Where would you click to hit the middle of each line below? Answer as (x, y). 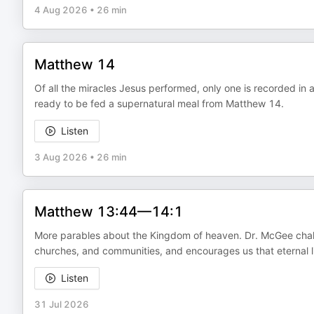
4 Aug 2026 (61, 10)
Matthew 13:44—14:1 (109, 212)
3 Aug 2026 (61, 157)
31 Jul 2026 (62, 304)
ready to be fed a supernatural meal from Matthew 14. (159, 103)
